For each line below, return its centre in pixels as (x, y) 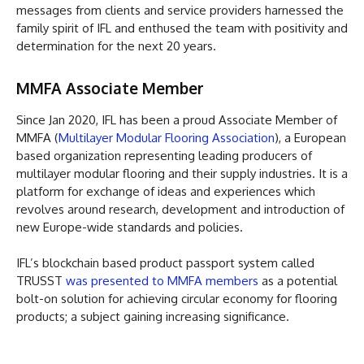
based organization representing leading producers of (164, 155)
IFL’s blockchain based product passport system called (165, 262)
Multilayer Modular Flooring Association (167, 137)
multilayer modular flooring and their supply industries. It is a (182, 173)
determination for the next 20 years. (116, 45)
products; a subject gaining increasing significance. (153, 316)
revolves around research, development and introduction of (180, 209)
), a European (310, 137)
